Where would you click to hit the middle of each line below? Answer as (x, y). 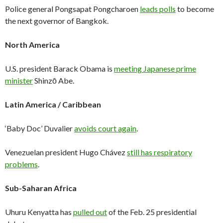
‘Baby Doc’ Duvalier (40, 128)
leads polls (158, 9)
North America (32, 45)
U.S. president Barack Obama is (59, 68)
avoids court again (105, 128)
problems (21, 164)
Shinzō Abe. (54, 80)
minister (19, 80)
